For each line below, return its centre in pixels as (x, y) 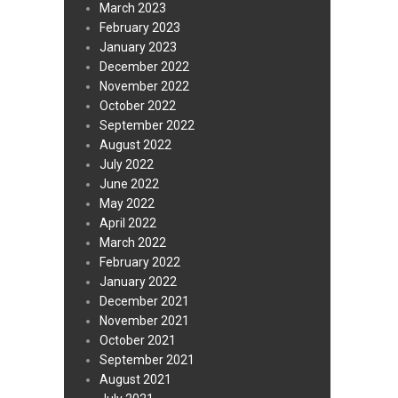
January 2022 (138, 282)
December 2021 (144, 302)
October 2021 (138, 341)
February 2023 (140, 28)
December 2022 (144, 67)
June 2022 (129, 184)
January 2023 (138, 48)
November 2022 (144, 87)
